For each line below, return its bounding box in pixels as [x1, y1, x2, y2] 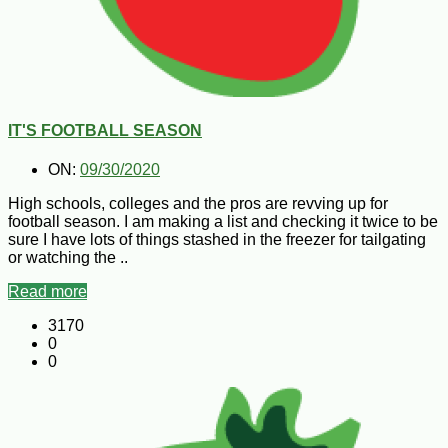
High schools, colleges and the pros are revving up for [8, 195, 388, 213]
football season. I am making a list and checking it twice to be [8, 213, 438, 231]
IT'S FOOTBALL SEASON [8, 121, 202, 139]
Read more [8, 283, 87, 301]
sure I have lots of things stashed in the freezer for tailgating [8, 231, 426, 249]
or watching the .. [8, 249, 128, 267]
